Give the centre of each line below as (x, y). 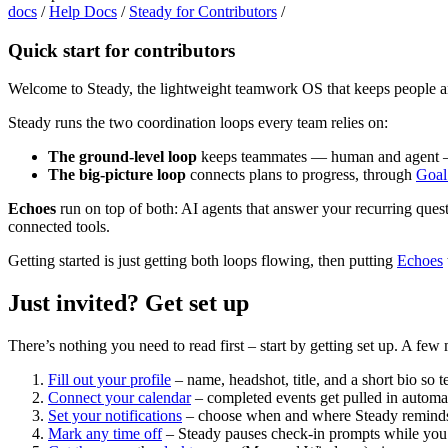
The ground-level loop (122, 157)
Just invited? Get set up (128, 303)
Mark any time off (105, 434)
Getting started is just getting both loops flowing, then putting (202, 261)
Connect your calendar (119, 398)
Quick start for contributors (121, 50)
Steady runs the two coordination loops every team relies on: (198, 123)
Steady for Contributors (203, 11)
